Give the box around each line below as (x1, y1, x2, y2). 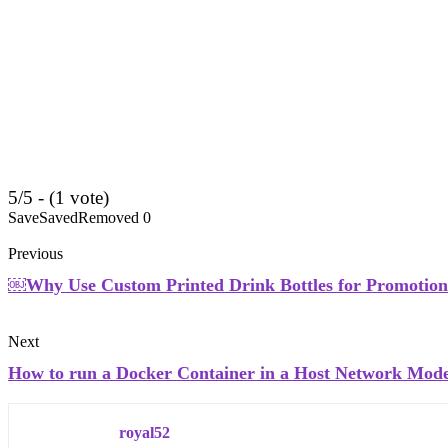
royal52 (119, 424, 170, 441)
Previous (8, 245, 63, 262)
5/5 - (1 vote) (8, 187, 109, 208)
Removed (78, 209, 139, 226)
